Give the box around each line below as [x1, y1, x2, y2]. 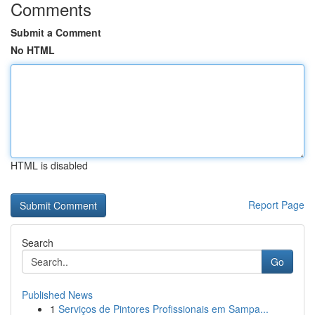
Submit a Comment [11, 25, 101, 39]
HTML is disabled [11, 158, 88, 172]
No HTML [11, 43, 55, 57]
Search [22, 236, 53, 250]
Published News [22, 288, 93, 302]
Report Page [248, 198, 304, 212]
